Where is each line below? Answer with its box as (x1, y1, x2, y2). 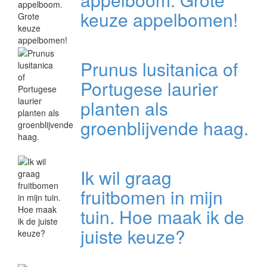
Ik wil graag (80, 164, 172, 191)
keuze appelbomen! (80, 7, 238, 33)
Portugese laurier (80, 76, 218, 102)
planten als (80, 95, 168, 122)
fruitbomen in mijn (80, 184, 223, 210)
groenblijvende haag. (80, 115, 249, 141)
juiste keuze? (80, 223, 185, 250)
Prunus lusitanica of (80, 56, 238, 82)
